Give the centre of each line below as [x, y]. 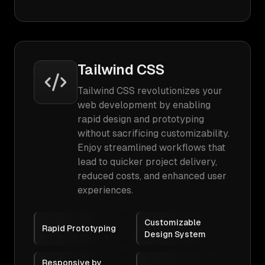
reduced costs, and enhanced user [152, 176]
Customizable [173, 222]
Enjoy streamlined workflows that [151, 148]
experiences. [105, 190]
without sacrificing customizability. [153, 133]
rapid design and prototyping [141, 119]
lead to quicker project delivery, [147, 162]
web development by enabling [144, 105]
